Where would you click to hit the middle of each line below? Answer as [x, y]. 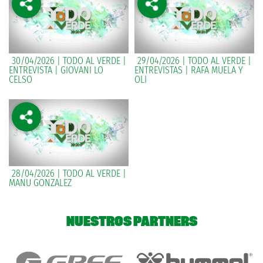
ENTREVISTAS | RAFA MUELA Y [189, 70]
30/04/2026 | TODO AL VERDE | [69, 60]
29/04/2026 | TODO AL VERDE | [194, 60]
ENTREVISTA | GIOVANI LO [56, 70]
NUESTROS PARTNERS [131, 221]
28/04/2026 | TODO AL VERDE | [69, 174]
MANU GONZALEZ [40, 183]
